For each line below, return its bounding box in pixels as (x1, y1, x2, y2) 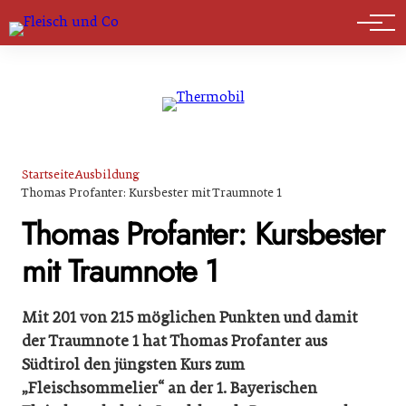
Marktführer (29, 14, 119, 40)
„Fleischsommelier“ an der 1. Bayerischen (22, 378, 317, 398)
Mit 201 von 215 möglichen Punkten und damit (22, 307, 358, 327)
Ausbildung (74, 167, 140, 182)
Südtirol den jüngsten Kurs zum (22, 354, 245, 374)
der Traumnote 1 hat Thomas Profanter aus (22, 331, 327, 351)
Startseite (22, 167, 74, 182)
